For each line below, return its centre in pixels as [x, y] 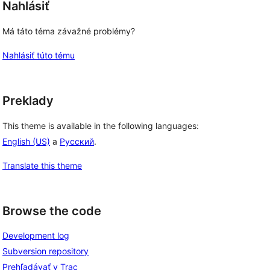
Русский [77, 141]
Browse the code [52, 211]
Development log [36, 236]
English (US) [26, 141]
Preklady [28, 101]
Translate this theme [42, 165]
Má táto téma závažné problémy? [69, 31]
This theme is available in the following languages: [101, 125]
